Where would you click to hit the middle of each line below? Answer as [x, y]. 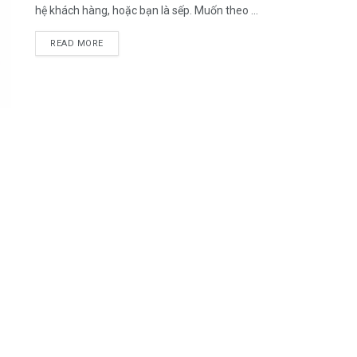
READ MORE [77, 43]
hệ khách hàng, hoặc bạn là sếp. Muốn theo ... [147, 10]
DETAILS [122, 43]
